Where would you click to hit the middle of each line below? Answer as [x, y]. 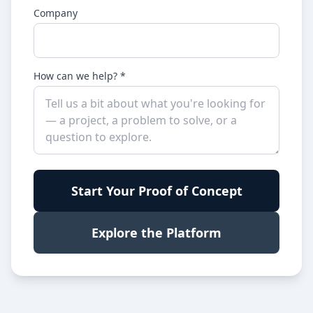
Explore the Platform [156, 233]
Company [56, 13]
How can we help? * [80, 76]
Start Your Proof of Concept [156, 191]
